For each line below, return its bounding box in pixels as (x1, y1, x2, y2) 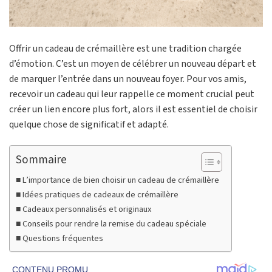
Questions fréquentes (22, 232, 103, 245)
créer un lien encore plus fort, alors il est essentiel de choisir (9, 103, 257, 117)
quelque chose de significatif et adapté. (9, 118, 169, 132)
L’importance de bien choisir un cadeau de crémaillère (22, 174, 219, 187)
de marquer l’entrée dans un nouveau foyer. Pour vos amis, (9, 72, 246, 86)
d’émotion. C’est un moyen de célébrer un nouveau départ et (9, 57, 256, 71)
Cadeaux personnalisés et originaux (22, 203, 151, 216)
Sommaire (16, 151, 67, 169)
